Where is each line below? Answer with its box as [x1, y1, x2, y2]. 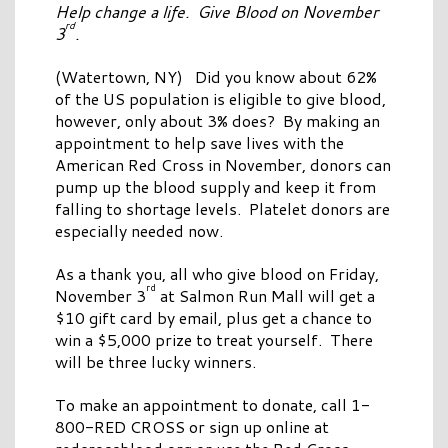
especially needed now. [55, 219, 223, 243]
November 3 [55, 284, 146, 308]
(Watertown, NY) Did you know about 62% [55, 65, 377, 89]
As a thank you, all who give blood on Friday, [55, 262, 379, 286]
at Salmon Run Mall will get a [156, 284, 375, 308]
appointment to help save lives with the [55, 131, 344, 155]
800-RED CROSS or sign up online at [55, 415, 329, 439]
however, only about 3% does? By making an [55, 109, 380, 133]
